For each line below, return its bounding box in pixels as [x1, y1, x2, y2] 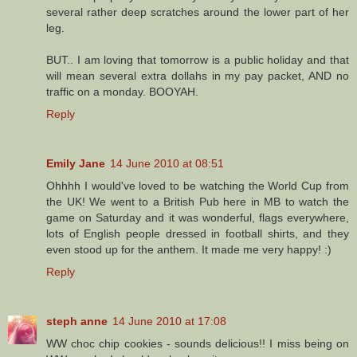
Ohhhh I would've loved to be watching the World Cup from [46, 179, 349, 193]
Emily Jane [46, 157, 105, 171]
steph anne [46, 315, 108, 328]
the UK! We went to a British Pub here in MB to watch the [46, 195, 349, 209]
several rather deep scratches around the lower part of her [46, 6, 349, 19]
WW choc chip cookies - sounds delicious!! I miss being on [46, 337, 349, 351]
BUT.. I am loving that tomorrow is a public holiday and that [46, 53, 349, 67]
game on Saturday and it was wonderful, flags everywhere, [46, 211, 349, 225]
